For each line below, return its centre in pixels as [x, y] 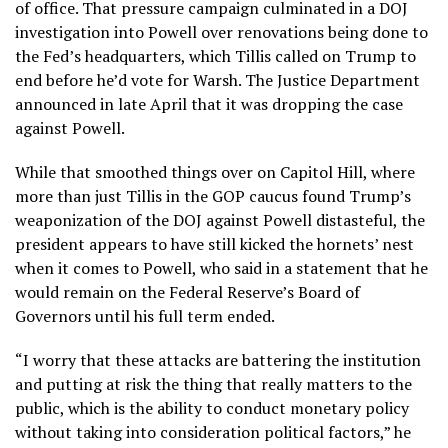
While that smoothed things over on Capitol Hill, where [215, 171]
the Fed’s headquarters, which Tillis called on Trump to [215, 55]
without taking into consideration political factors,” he [213, 431]
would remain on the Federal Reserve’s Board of [187, 291]
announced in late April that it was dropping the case [209, 103]
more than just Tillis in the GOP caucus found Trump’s [213, 195]
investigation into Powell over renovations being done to [221, 31]
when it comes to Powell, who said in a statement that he [221, 267]
